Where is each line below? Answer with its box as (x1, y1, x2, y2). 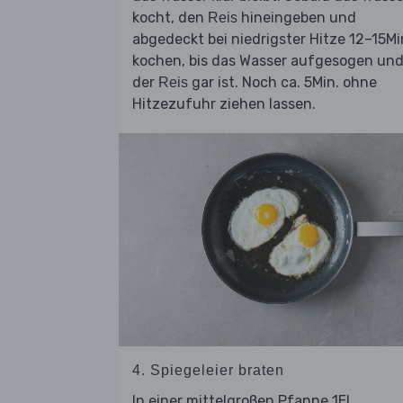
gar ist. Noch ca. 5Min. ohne (188, 74, 377, 92)
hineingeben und (237, 9, 356, 27)
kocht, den (132, 9, 208, 27)
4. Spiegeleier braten (132, 362, 284, 378)
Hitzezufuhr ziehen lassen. (132, 95, 316, 113)
